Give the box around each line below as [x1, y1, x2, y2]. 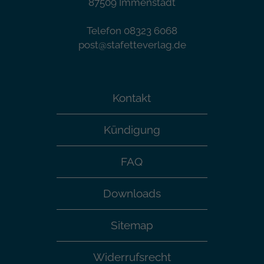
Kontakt [113, 91, 151, 104]
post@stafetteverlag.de [78, 39, 186, 51]
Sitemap [110, 219, 153, 232]
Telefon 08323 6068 [87, 25, 177, 37]
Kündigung [103, 123, 160, 136]
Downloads [103, 187, 161, 200]
